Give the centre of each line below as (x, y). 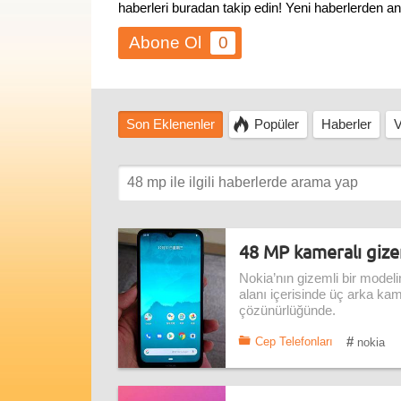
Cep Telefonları (294, 341)
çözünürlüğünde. (287, 311)
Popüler (277, 124)
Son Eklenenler (171, 124)
